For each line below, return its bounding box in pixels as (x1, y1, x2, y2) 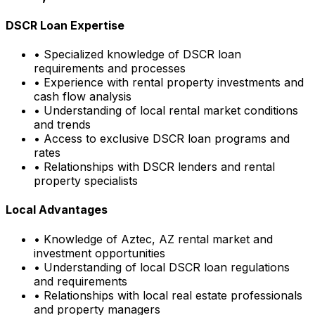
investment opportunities (34, 245, 165, 260)
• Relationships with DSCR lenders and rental (34, 160, 275, 174)
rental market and (174, 231, 273, 246)
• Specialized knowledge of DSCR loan (34, 47, 241, 62)
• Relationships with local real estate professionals (34, 288, 302, 302)
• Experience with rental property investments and (34, 75, 304, 90)
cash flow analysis (34, 89, 131, 104)
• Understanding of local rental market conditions (34, 103, 298, 118)
